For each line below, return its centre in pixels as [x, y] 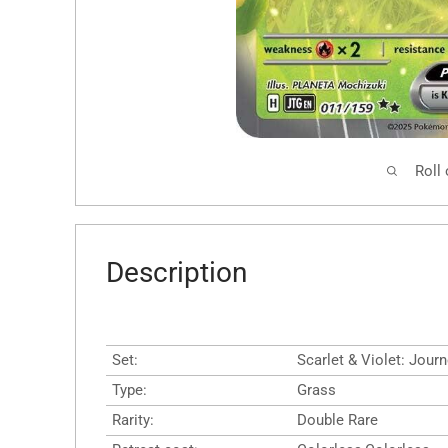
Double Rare [337, 419]
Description [176, 272]
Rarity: [133, 419]
